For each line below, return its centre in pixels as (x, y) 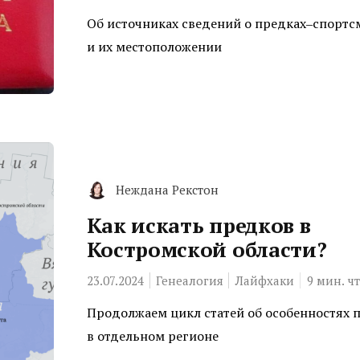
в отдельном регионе (152, 335)
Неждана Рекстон (167, 189)
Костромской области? (207, 249)
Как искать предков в (198, 225)
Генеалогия (189, 280)
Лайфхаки (264, 280)
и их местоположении (154, 46)
